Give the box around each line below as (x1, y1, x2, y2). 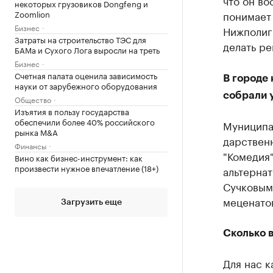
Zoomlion (15, 7, 50, 19)
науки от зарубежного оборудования (15, 79, 157, 91)
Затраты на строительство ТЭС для (15, 33, 146, 45)
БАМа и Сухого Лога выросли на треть (15, 43, 160, 55)
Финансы (15, 140, 46, 151)
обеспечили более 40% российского (15, 115, 155, 127)
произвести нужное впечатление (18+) (15, 161, 158, 174)
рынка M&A (15, 126, 58, 138)
